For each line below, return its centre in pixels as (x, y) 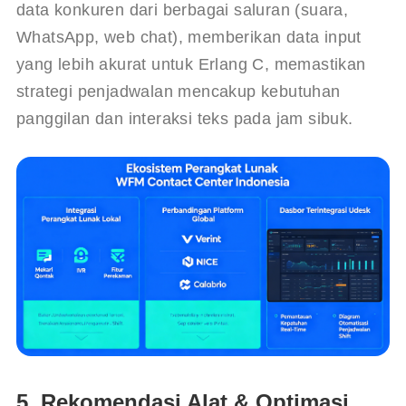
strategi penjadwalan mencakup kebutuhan (180, 91)
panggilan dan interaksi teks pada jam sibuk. (184, 118)
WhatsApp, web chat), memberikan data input (191, 37)
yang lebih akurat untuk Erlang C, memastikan (193, 64)
